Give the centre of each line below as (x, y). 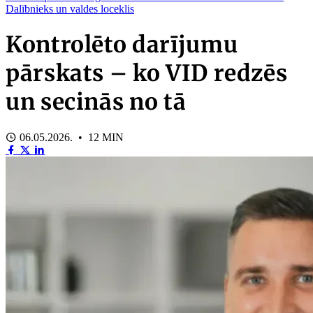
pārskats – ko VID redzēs (147, 73)
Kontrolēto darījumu (122, 44)
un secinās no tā (96, 102)
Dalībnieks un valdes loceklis (70, 9)
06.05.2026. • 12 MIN (70, 138)
